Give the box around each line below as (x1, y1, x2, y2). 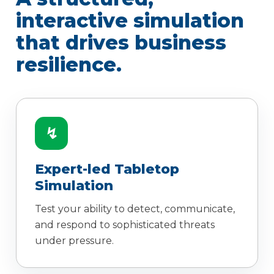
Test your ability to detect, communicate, (35, 203, 235, 215)
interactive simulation (16, 9, 244, 33)
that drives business (16, 31, 226, 55)
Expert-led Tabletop (35, 161, 179, 178)
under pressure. (35, 235, 114, 247)
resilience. (16, 53, 122, 77)
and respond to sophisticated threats (35, 219, 215, 231)
